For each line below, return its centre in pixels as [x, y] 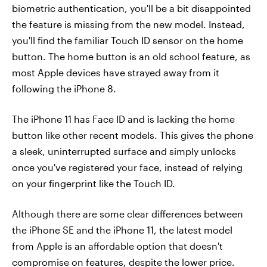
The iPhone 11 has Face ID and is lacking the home [123, 119]
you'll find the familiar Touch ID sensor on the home [128, 41]
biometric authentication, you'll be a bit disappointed [131, 8]
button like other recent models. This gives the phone [133, 135]
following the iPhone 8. [64, 89]
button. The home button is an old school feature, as [131, 57]
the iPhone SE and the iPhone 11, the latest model [122, 230]
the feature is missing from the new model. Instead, [128, 24]
